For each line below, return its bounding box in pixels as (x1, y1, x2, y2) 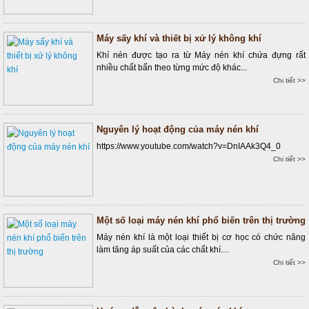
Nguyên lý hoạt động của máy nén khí (97, 124, 259, 134)
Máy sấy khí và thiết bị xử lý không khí (97, 33, 261, 43)
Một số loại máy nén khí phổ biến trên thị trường (97, 215, 306, 226)
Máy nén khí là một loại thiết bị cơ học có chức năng (97, 232, 306, 242)
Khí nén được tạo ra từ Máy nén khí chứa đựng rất (97, 50, 306, 60)
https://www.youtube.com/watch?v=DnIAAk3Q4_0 (97, 141, 281, 151)
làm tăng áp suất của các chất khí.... (97, 245, 229, 255)
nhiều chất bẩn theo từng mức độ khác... (97, 63, 247, 72)
